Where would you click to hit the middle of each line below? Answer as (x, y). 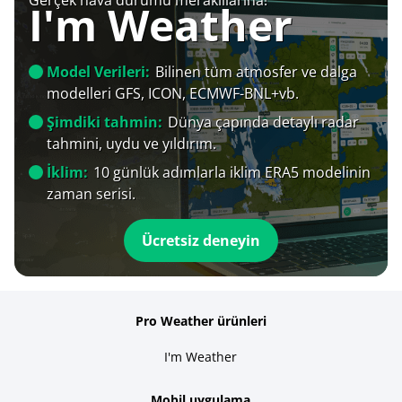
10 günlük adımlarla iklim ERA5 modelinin (232, 172)
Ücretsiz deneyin (201, 240)
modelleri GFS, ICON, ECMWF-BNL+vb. (173, 93)
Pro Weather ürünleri (201, 320)
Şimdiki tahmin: (105, 122)
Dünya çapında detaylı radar (263, 122)
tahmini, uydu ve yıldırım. (131, 143)
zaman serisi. (91, 193)
